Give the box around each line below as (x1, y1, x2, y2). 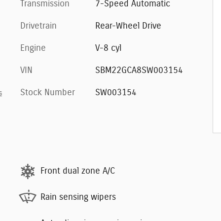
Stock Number (20, 88, 75, 97)
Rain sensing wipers (40, 193, 116, 202)
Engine (20, 43, 46, 53)
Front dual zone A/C (40, 167, 115, 176)
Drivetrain (20, 21, 57, 31)
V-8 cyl (95, 43, 121, 53)
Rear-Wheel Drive (95, 21, 161, 31)
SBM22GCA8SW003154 (95, 66, 183, 75)
